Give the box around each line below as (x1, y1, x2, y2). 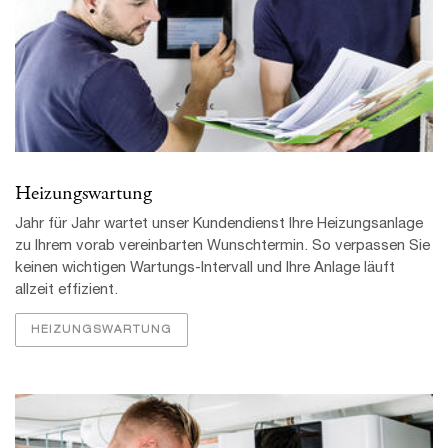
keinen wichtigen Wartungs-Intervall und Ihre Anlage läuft (15, 261, 395, 277)
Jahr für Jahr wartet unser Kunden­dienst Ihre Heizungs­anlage (15, 217, 423, 233)
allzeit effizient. (15, 283, 118, 299)
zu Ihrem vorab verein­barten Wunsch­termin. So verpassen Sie (15, 239, 430, 255)
